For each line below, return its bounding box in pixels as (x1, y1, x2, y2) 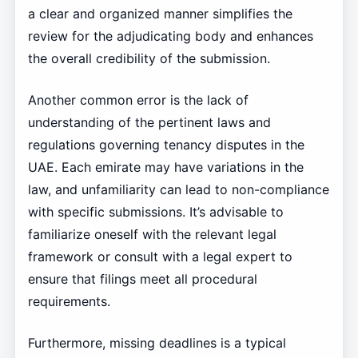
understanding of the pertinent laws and (27, 113, 271, 130)
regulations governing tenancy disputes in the (27, 136, 304, 153)
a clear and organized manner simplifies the (27, 5, 292, 22)
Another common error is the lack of (27, 91, 249, 108)
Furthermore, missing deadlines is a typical (27, 334, 286, 351)
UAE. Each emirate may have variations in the (27, 158, 304, 175)
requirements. (27, 292, 110, 309)
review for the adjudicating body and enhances (27, 27, 313, 44)
